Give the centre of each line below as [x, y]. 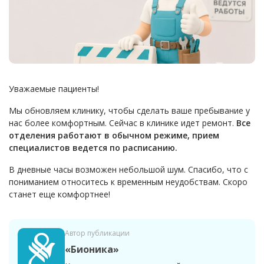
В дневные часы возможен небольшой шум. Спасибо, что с [128, 170]
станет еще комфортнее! [60, 194]
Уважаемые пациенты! [54, 89]
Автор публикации [97, 233]
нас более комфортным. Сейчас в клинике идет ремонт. [123, 123]
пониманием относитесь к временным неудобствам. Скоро [128, 182]
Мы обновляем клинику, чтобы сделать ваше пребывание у [129, 111]
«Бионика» [92, 250]
